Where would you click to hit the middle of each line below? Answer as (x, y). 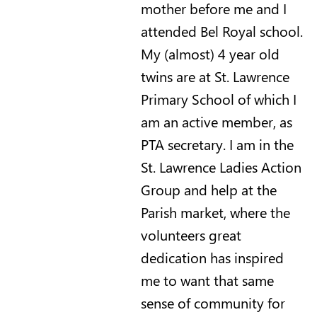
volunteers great (191, 234)
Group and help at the (208, 189)
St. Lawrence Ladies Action (221, 166)
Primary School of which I (218, 98)
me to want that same (207, 279)
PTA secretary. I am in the (217, 144)
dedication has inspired (212, 257)
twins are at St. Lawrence (215, 76)
